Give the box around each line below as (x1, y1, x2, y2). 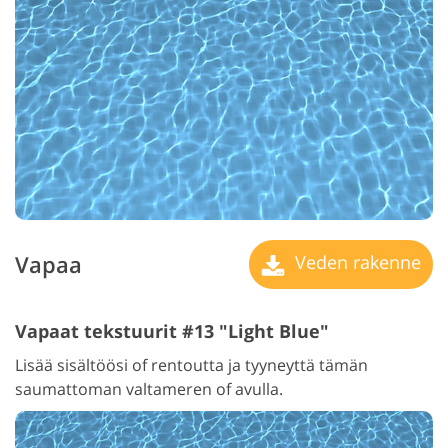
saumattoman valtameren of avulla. (15, 377, 283, 400)
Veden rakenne (290, 250, 421, 275)
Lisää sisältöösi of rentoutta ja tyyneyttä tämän (15, 353, 368, 376)
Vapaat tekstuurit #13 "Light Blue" (15, 318, 329, 343)
